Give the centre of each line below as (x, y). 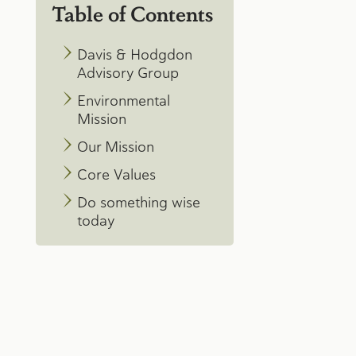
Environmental (123, 100)
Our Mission (115, 146)
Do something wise (138, 202)
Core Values (116, 174)
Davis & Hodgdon (134, 54)
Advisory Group (128, 72)
